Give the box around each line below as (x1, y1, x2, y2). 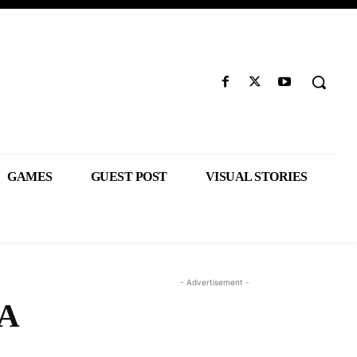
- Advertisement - (179, 277, 249, 287)
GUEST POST (90, 170, 167, 183)
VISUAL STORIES (205, 170, 308, 183)
